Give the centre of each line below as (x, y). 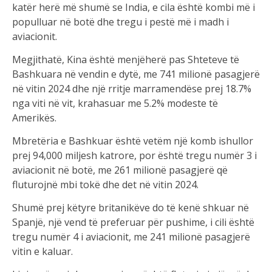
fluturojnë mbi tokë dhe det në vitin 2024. (105, 184)
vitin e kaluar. (42, 251)
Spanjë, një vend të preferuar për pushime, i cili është (133, 222)
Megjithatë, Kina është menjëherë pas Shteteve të (126, 59)
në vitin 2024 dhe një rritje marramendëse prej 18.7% (132, 88)
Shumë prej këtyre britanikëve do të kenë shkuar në (131, 207)
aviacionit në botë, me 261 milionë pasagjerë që (120, 170)
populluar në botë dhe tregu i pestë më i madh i (121, 22)
